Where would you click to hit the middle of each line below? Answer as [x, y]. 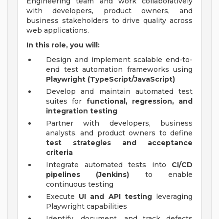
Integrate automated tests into [109, 165]
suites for [66, 101]
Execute [63, 197]
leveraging [172, 197]
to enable [161, 175]
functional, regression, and [139, 101]
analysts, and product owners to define [119, 133]
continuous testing [80, 185]
